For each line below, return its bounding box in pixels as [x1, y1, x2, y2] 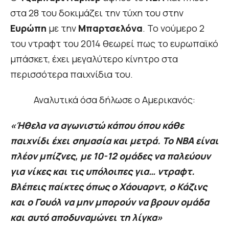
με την [47, 22, 78, 35]
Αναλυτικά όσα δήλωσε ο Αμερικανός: [34, 94, 195, 106]
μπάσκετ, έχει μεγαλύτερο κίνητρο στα [10, 53, 178, 65]
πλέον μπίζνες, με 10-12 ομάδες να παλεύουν [10, 150, 211, 163]
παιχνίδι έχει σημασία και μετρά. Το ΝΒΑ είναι [10, 134, 219, 147]
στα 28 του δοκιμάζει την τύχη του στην [10, 7, 184, 19]
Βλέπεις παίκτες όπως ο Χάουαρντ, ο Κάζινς [10, 180, 207, 193]
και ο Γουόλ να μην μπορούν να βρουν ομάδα [10, 196, 209, 209]
